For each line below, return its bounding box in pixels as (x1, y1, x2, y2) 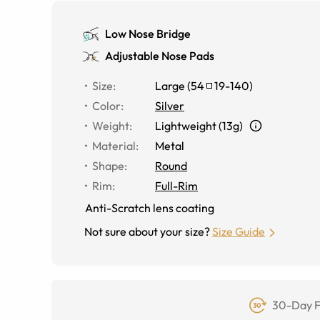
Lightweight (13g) (155, 119, 243, 133)
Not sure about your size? (84, 224, 210, 239)
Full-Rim (155, 179, 198, 193)
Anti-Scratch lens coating (85, 201, 214, 215)
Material (92, 139, 136, 153)
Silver (155, 99, 184, 113)
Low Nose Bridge (105, 26, 191, 41)
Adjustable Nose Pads (105, 49, 214, 63)
